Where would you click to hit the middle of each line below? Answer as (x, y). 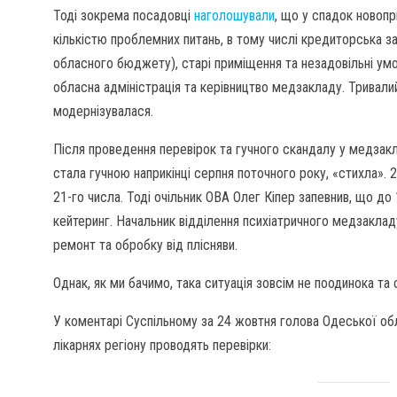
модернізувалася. (103, 111)
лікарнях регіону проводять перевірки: (162, 345)
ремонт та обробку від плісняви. (145, 245)
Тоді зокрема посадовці (124, 16)
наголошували (234, 16)
